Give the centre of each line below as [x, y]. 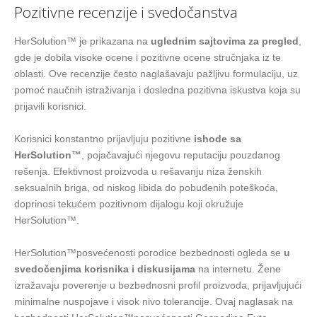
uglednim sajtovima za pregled [225, 41]
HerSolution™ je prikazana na [82, 41]
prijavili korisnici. [50, 106]
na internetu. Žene [238, 269]
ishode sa [218, 139]
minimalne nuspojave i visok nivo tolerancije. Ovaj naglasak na [154, 302]
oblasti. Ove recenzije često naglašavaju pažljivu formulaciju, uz [156, 74]
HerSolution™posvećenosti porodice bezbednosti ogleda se [149, 253]
